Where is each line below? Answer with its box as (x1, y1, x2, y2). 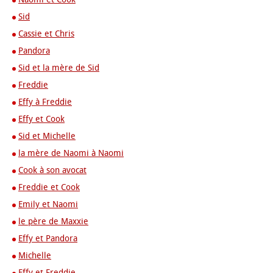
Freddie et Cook (18, 182, 80, 193)
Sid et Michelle (18, 131, 76, 141)
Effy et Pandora (18, 233, 77, 244)
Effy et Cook (18, 114, 65, 124)
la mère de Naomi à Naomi (18, 148, 124, 158)
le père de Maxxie (18, 216, 88, 227)
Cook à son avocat (18, 165, 87, 175)
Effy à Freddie (18, 97, 72, 107)
